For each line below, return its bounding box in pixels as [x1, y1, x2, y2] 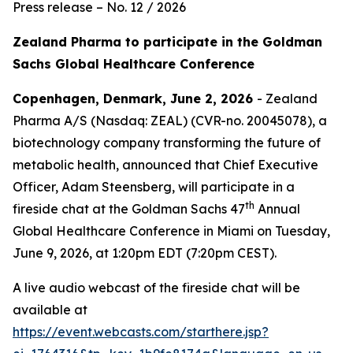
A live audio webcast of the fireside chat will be [13, 280, 300, 295]
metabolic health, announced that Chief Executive [13, 157, 318, 173]
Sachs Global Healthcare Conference [13, 56, 255, 72]
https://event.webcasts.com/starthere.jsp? [13, 324, 269, 340]
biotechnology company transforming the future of [13, 135, 321, 150]
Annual [255, 201, 300, 217]
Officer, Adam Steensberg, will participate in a [13, 179, 295, 195]
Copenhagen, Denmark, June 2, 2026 [13, 91, 257, 106]
